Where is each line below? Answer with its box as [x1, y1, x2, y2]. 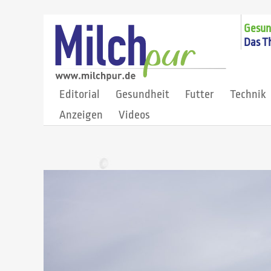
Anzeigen [59, 108, 103, 122]
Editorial [59, 88, 100, 101]
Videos [119, 108, 150, 122]
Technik [230, 88, 266, 101]
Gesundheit [116, 88, 169, 101]
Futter [185, 88, 214, 101]
